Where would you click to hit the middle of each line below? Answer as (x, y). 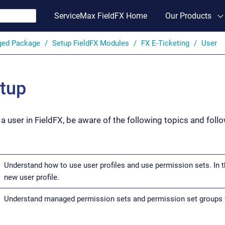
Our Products (188, 16)
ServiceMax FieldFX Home (101, 16)
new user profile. (32, 177)
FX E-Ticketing (165, 43)
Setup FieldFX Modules (90, 43)
